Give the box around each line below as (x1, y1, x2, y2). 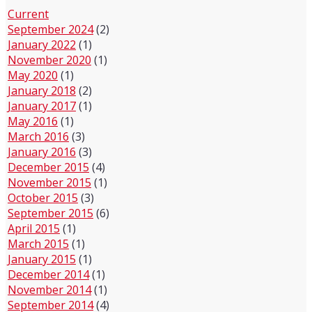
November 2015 (8, 175, 91, 190)
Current (8, 6, 49, 22)
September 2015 (8, 205, 93, 221)
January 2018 (8, 83, 76, 98)
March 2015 (8, 236, 69, 251)
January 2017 (8, 98, 76, 114)
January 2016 (8, 144, 76, 159)
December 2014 (8, 267, 89, 282)
